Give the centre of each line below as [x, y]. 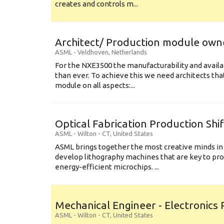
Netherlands [129, 52]
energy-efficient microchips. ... [107, 167]
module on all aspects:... [95, 85]
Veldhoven [93, 52]
